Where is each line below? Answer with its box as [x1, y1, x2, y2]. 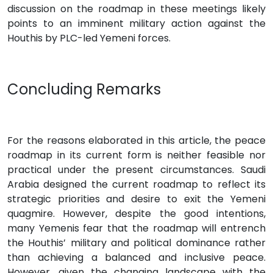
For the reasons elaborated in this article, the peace [7, 133, 266, 147]
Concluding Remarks [7, 79, 161, 99]
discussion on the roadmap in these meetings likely [7, 1, 266, 16]
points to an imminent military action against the [7, 16, 266, 30]
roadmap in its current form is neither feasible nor [7, 147, 266, 162]
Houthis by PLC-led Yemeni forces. [7, 30, 171, 45]
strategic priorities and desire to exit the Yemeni [7, 191, 266, 206]
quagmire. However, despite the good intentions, [7, 206, 266, 221]
